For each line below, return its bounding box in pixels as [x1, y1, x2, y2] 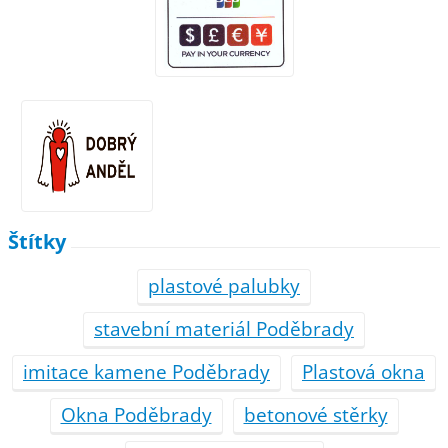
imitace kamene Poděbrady [23, 358, 270, 386]
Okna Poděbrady [60, 401, 212, 429]
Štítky [8, 227, 67, 255]
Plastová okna [302, 358, 425, 386]
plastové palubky [148, 272, 300, 300]
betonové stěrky [243, 401, 388, 429]
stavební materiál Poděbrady [94, 315, 354, 343]
